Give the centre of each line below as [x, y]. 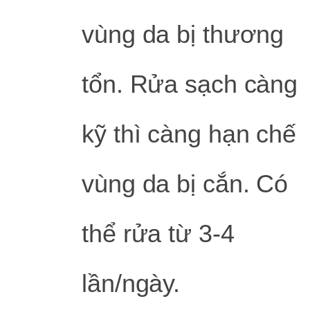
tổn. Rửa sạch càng [190, 84]
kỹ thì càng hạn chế [189, 134]
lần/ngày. [131, 284]
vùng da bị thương [183, 35]
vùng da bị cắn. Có [185, 184]
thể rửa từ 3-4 [158, 234]
